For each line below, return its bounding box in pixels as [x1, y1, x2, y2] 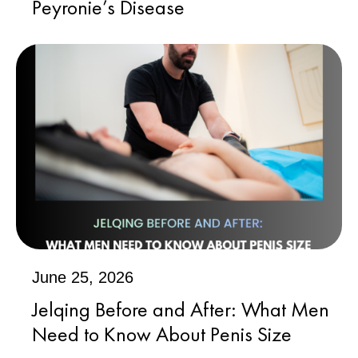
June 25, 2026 [32, 268, 133, 286]
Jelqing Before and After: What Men [32, 295, 329, 323]
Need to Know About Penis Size [32, 320, 292, 348]
